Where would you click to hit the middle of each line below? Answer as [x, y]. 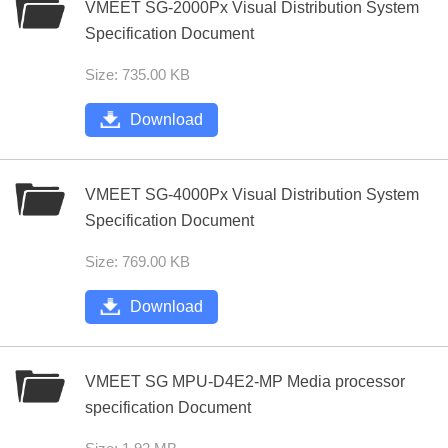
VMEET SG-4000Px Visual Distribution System [252, 194]
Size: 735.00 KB [137, 74]
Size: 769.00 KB [137, 261]
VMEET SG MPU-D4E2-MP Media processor [245, 381]
